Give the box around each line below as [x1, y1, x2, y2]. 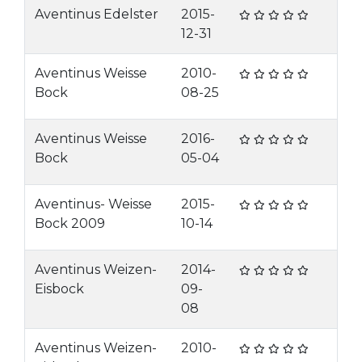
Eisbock [35, 281, 84, 297]
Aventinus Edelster [35, 6, 158, 22]
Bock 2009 [35, 216, 105, 231]
